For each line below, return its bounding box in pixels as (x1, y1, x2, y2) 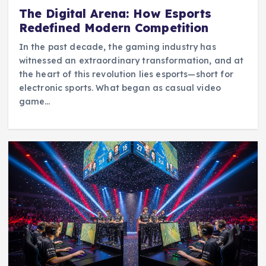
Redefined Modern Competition (18, 21, 209, 36)
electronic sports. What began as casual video (18, 83, 221, 94)
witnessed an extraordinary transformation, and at (18, 55, 244, 66)
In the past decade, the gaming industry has (18, 42, 216, 53)
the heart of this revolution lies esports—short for (18, 69, 233, 80)
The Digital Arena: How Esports (18, 7, 211, 21)
